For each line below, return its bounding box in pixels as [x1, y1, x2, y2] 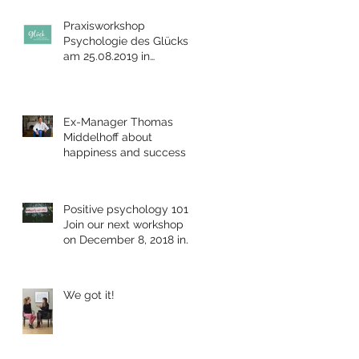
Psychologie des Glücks [63, 34, 188, 47]
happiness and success [63, 145, 186, 159]
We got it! [63, 288, 115, 301]
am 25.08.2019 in [63, 49, 150, 63]
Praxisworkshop [63, 18, 145, 32]
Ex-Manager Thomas [63, 115, 173, 128]
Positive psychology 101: [63, 202, 191, 216]
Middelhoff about [63, 130, 152, 143]
